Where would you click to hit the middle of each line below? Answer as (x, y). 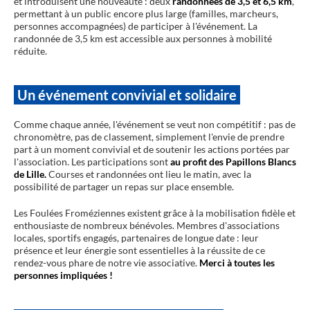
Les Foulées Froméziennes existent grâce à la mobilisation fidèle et (155, 212)
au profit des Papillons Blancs (233, 161)
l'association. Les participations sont (92, 161)
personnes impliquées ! (63, 275)
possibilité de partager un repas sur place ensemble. (124, 186)
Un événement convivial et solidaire (127, 94)
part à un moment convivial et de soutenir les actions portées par (152, 149)
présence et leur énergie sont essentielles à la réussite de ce (139, 250)
